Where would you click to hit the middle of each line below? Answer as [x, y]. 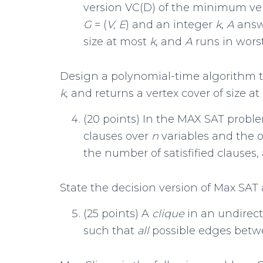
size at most [117, 42]
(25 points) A [118, 214]
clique [170, 214]
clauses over [117, 136]
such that [110, 231]
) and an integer [171, 25]
